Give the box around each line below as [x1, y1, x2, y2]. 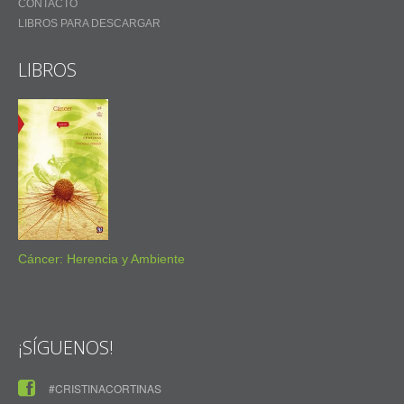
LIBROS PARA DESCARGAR [18, 17, 161, 31]
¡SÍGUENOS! [18, 335, 114, 360]
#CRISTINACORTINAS [49, 381, 161, 396]
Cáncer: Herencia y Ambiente [18, 251, 185, 266]
